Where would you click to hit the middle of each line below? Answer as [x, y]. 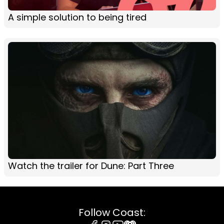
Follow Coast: [112, 213]
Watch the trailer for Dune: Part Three [91, 166]
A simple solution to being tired [77, 17]
